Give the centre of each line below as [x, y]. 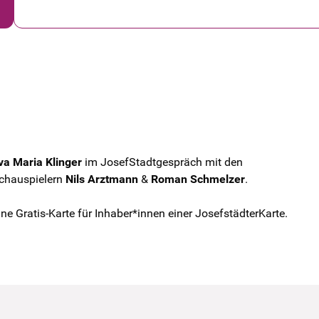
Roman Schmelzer [198, 179]
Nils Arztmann [102, 179]
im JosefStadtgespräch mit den [162, 162]
